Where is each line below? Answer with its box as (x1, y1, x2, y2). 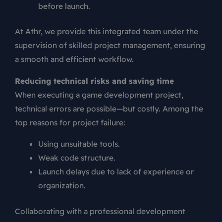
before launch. (38, 1, 90, 11)
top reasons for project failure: (15, 117, 125, 127)
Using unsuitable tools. (38, 139, 120, 149)
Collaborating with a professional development (15, 206, 185, 216)
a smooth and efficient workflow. (15, 54, 134, 64)
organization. (38, 180, 86, 191)
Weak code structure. (38, 153, 115, 163)
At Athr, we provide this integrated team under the (15, 26, 198, 37)
